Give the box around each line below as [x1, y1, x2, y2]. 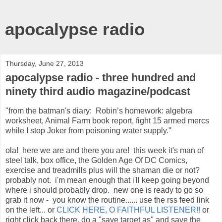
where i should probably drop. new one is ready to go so [5, 185, 203, 194]
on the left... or [5, 205, 56, 214]
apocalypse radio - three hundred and [5, 71, 196, 84]
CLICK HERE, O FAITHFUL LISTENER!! [56, 205, 200, 214]
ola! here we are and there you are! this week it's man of [5, 146, 204, 155]
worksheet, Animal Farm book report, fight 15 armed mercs [5, 116, 209, 125]
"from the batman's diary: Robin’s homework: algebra [5, 106, 192, 115]
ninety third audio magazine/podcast [5, 85, 190, 98]
